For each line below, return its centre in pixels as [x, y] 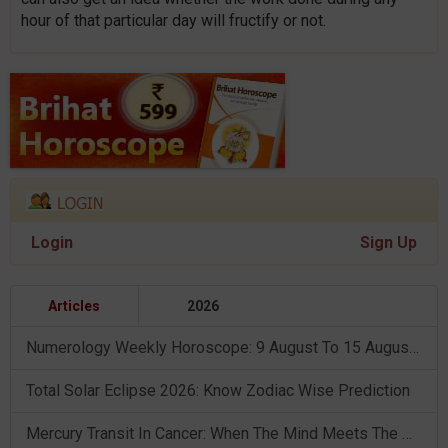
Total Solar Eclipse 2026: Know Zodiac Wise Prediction [218, 391]
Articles [74, 306]
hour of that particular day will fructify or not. [173, 21]
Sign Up [388, 243]
